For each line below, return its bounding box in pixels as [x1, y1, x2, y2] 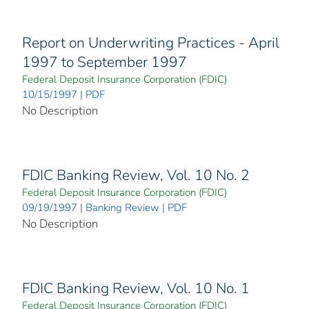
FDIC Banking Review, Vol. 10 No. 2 [22, 166, 250, 186]
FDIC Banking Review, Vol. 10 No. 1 [22, 279, 250, 299]
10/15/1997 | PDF [22, 88, 105, 102]
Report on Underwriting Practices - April [22, 33, 279, 53]
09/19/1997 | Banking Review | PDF [22, 201, 187, 215]
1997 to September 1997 [22, 52, 187, 72]
